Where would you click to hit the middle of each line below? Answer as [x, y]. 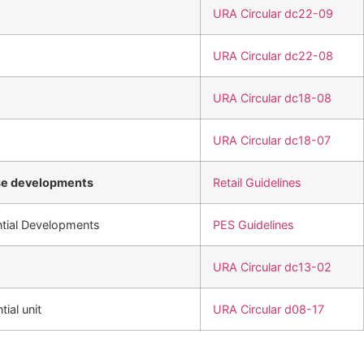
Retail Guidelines [257, 182]
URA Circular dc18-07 [272, 140]
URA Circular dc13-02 [272, 266]
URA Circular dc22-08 [273, 55]
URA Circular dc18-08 [272, 97]
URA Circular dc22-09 [273, 13]
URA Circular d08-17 [269, 309]
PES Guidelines [253, 224]
